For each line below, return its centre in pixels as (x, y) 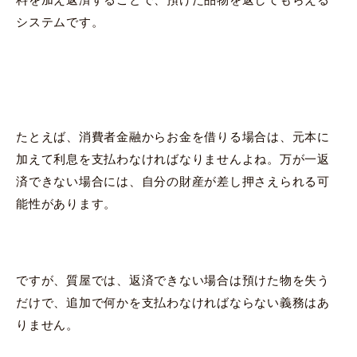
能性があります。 (66, 203)
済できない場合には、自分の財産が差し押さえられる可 (173, 181)
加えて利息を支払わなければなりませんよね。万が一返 (173, 159)
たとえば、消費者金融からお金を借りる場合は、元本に (173, 136)
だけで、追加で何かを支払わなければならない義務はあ (173, 302)
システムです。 (60, 22)
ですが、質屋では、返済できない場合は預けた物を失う (173, 280)
